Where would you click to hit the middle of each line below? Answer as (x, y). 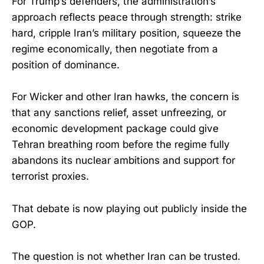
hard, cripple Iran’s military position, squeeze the (126, 33)
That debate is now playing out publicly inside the (129, 208)
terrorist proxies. (50, 176)
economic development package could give (115, 129)
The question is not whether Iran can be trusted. (126, 256)
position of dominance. (66, 65)
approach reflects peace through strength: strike (127, 17)
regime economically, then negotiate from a (115, 49)
